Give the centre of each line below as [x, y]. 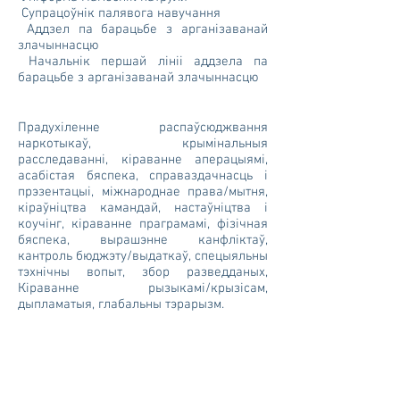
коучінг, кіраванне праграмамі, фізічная [143, 224]
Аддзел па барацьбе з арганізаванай [143, 29]
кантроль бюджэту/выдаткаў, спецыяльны [143, 256]
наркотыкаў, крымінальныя [143, 144]
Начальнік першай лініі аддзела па [143, 62]
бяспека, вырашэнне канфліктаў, [143, 240]
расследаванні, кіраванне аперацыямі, [143, 160]
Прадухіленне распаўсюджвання [143, 128]
